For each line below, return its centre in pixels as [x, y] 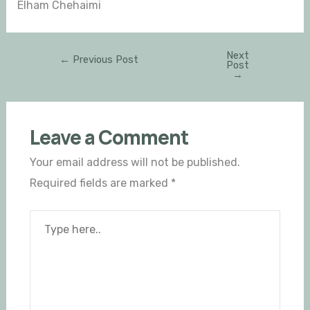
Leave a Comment [109, 137]
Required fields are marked [100, 183]
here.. [43, 241]
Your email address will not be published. [135, 163]
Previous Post [104, 60]
